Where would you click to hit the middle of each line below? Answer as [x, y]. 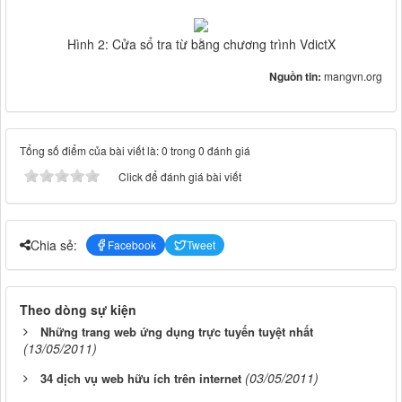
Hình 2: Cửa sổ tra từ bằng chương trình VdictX [201, 44]
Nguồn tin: [297, 77]
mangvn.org [353, 76]
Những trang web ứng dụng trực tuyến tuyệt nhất [177, 332]
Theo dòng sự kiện [78, 310]
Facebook [132, 245]
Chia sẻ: [54, 245]
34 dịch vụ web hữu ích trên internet [141, 379]
